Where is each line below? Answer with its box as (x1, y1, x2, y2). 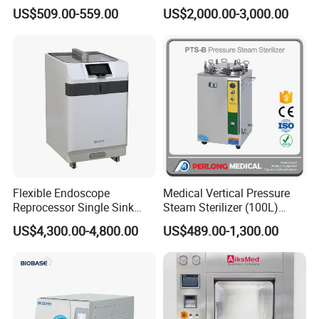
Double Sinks (13, 213, 80, 229)
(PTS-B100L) (162, 213, 228, 229)
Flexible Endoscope (13, 184, 110, 201)
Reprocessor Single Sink (13, 199, 135, 215)
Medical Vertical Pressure (162, 184, 290, 201)
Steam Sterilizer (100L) (162, 199, 278, 215)
